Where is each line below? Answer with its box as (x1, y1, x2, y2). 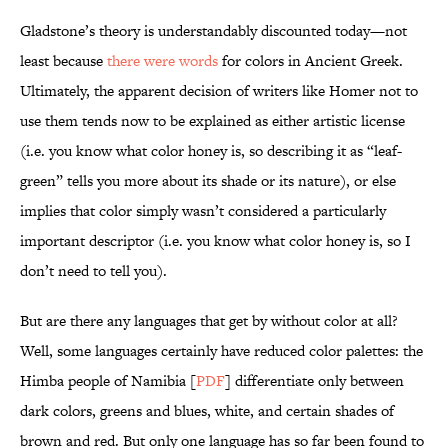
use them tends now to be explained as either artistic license (20, 110, 405, 132)
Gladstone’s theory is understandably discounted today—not (20, 20, 407, 42)
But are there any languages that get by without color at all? (20, 310, 398, 332)
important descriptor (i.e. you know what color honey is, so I (20, 230, 411, 252)
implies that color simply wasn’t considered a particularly (20, 200, 386, 222)
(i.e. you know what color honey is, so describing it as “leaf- (20, 140, 402, 162)
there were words (107, 50, 218, 72)
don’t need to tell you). (20, 260, 167, 282)
